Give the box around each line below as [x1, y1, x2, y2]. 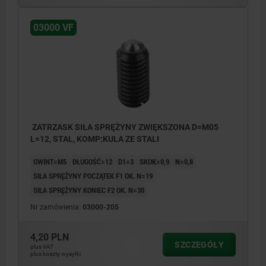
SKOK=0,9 [140, 156, 169, 167]
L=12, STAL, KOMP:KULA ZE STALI [30, 134, 159, 144]
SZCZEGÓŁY [175, 240, 224, 250]
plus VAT [30, 243, 53, 251]
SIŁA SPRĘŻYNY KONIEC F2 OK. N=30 [33, 185, 144, 196]
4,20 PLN [30, 232, 69, 243]
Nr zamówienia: [30, 203, 83, 212]
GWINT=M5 [33, 156, 66, 167]
